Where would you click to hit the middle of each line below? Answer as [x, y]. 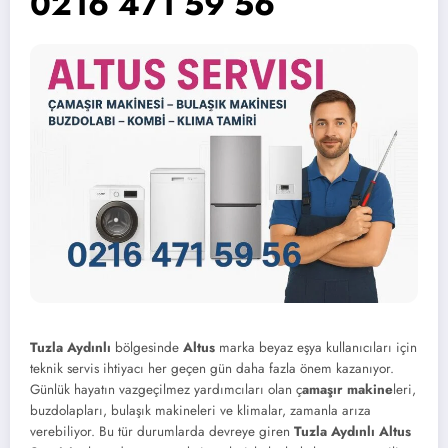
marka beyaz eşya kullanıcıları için [316, 347]
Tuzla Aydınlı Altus [352, 431]
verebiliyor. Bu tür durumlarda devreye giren [162, 431]
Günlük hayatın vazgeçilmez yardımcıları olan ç [166, 389]
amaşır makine [347, 389]
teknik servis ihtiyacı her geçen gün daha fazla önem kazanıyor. [212, 368]
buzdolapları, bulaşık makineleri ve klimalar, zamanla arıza [200, 410]
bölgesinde [147, 347]
